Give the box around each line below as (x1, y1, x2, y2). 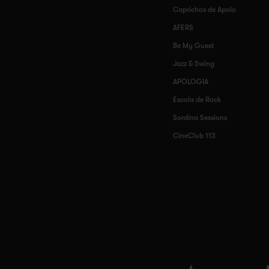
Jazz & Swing (173, 59, 214, 68)
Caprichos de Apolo (173, 5, 236, 14)
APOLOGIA (173, 77, 208, 86)
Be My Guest (173, 41, 214, 50)
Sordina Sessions (173, 113, 227, 122)
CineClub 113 (173, 131, 216, 140)
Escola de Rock (173, 95, 221, 104)
